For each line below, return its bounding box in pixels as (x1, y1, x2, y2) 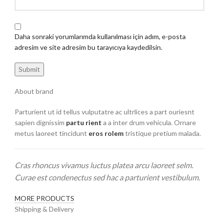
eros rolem (88, 129, 124, 137)
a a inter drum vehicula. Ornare (102, 118, 196, 127)
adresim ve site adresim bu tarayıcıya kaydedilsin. (15, 43, 162, 51)
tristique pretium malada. (124, 129, 201, 137)
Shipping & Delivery (15, 205, 74, 213)
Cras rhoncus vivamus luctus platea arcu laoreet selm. (15, 160, 193, 170)
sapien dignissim (15, 118, 66, 127)
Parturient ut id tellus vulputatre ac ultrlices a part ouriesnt (15, 108, 195, 116)
